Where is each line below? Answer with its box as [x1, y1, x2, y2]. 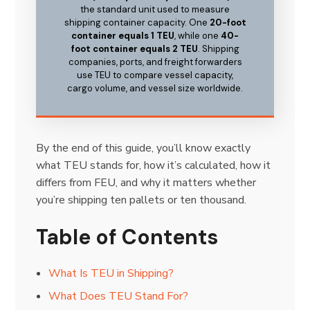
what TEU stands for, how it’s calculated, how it [36, 157, 271, 173]
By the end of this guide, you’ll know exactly [36, 140, 251, 156]
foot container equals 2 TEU [71, 42, 198, 55]
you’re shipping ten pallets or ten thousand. [36, 192, 247, 208]
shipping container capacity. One [64, 16, 210, 28]
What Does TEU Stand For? [48, 288, 188, 304]
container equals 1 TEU [71, 29, 174, 42]
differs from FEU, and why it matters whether [36, 174, 257, 190]
